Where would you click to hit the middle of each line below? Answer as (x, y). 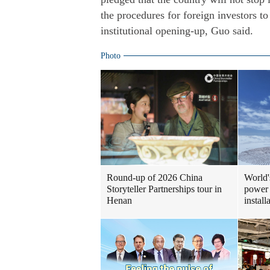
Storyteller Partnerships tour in (164, 189)
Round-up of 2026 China (155, 177)
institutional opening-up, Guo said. (177, 31)
